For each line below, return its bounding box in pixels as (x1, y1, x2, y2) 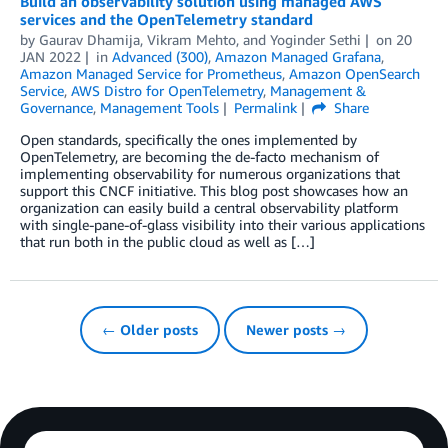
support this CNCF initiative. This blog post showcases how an (20, 182, 408, 200)
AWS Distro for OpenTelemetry (71, 82, 263, 100)
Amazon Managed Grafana (214, 48, 381, 66)
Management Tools (100, 99, 219, 117)
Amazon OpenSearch (289, 65, 420, 83)
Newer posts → (246, 321, 346, 339)
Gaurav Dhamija (39, 31, 140, 49)
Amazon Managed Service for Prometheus (20, 65, 282, 83)
